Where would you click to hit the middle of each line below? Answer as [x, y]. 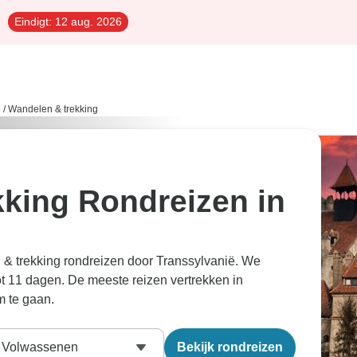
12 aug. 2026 [87, 22]
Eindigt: [33, 22]
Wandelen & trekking [53, 109]
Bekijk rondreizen [230, 347]
